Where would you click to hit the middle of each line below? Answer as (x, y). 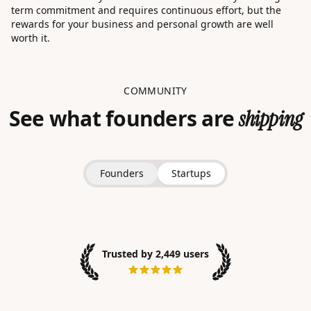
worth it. (31, 38)
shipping (271, 119)
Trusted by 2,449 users (155, 254)
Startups (191, 174)
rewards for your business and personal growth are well (142, 24)
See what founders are (124, 119)
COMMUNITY (155, 91)
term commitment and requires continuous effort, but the (146, 10)
